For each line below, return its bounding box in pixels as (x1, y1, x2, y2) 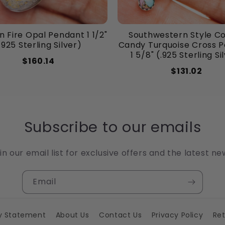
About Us (55, 210, 89, 220)
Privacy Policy (151, 210, 203, 220)
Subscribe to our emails (24, 117, 201, 138)
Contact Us (99, 210, 142, 220)
